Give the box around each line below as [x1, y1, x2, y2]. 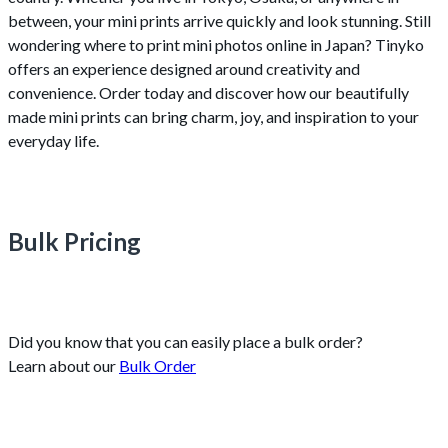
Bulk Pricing [8, 227, 141, 257]
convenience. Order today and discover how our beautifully [8, 83, 409, 103]
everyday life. [8, 131, 99, 151]
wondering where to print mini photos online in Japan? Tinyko [8, 35, 424, 55]
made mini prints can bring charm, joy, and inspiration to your [8, 107, 419, 127]
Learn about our [8, 356, 119, 376]
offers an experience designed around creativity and [8, 59, 360, 79]
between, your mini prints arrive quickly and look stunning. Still [8, 11, 431, 31]
